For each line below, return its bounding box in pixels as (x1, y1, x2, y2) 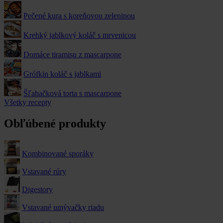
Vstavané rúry (22, 167, 66, 176)
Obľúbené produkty (4, 116, 106, 130)
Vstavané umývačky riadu (22, 203, 104, 212)
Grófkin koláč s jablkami (23, 69, 101, 78)
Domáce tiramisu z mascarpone (23, 50, 121, 59)
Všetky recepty (4, 98, 51, 107)
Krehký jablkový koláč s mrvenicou (23, 30, 136, 39)
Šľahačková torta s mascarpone (23, 89, 121, 98)
